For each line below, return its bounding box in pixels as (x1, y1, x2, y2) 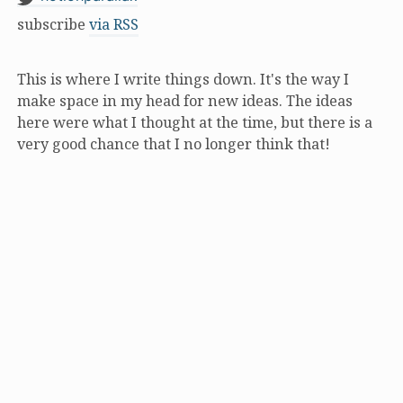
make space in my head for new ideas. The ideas (17, 90, 353, 111)
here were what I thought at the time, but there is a (17, 112, 372, 132)
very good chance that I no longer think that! (17, 133, 330, 154)
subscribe (17, 14, 89, 35)
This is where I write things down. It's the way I (17, 68, 349, 89)
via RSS (89, 14, 139, 35)
